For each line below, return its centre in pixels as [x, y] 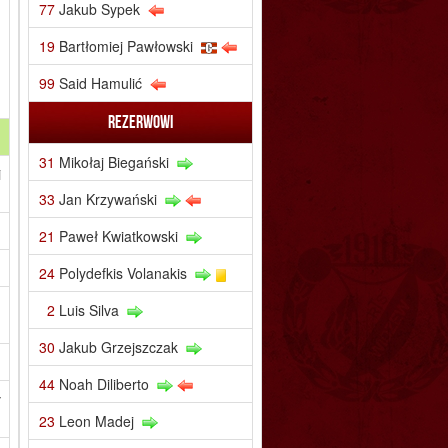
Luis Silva [89, 309]
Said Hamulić [101, 82]
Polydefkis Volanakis [123, 272]
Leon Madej [97, 420]
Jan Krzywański [108, 198]
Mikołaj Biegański [114, 161]
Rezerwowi [141, 121]
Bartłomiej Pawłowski [126, 45]
